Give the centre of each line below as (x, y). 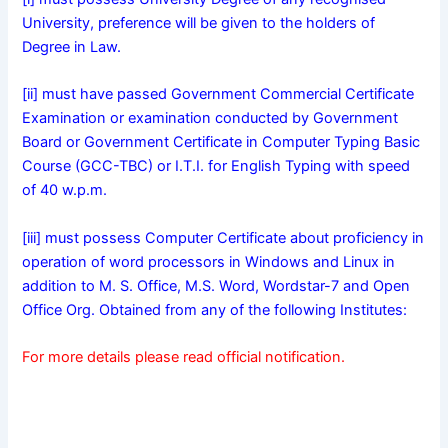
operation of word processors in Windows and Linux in (209, 261)
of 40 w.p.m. (65, 190)
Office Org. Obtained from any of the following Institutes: (215, 309)
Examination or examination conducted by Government (210, 118)
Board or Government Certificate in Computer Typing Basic (221, 142)
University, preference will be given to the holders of (199, 22)
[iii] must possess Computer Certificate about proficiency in (223, 237)
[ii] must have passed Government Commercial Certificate (218, 94)
